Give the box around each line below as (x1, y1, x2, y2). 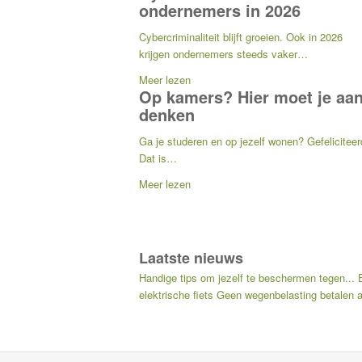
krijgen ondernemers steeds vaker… (139, 46, 308, 62)
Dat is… (139, 150, 177, 166)
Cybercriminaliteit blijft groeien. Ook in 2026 (139, 29, 343, 45)
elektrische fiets (139, 287, 213, 303)
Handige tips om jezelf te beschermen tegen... (139, 270, 355, 286)
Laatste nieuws (139, 247, 243, 269)
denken (139, 103, 195, 127)
